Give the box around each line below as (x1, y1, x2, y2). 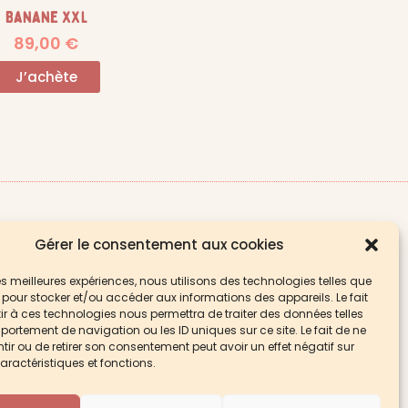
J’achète (15, 67, 77, 87)
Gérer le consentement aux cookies (34, 235, 284, 254)
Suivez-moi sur (205, 225, 332, 251)
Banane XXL (5, 7, 87, 29)
